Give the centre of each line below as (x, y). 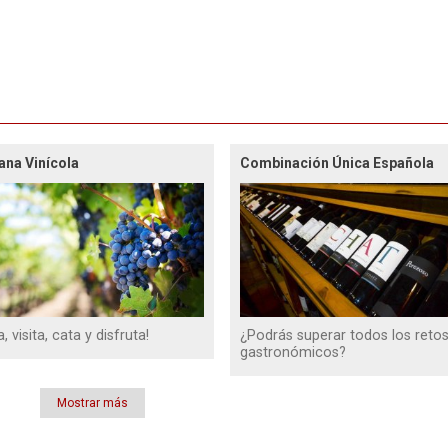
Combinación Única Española (336, 162)
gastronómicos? (292, 353)
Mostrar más (93, 403)
